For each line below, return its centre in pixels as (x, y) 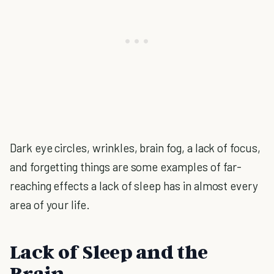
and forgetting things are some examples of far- (126, 167)
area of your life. (50, 205)
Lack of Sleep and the (109, 251)
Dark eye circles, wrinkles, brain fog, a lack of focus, (135, 148)
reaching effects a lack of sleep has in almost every (134, 186)
